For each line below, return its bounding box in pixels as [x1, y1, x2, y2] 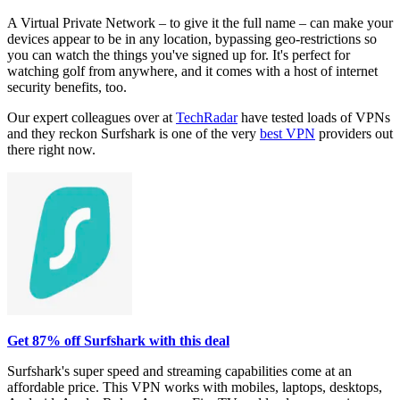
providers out [315, 126, 393, 142]
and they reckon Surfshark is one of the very [7, 126, 260, 142]
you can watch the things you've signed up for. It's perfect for [7, 47, 350, 63]
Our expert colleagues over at [7, 110, 176, 126]
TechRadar [176, 110, 237, 126]
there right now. [7, 142, 96, 158]
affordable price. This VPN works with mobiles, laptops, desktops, [7, 379, 382, 396]
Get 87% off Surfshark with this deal [7, 333, 229, 349]
